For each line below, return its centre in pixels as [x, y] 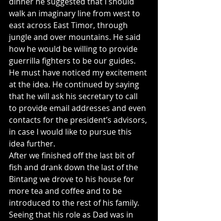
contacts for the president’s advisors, [79, 120]
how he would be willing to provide [74, 49]
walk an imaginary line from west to [75, 13]
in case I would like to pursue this [71, 132]
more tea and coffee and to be [66, 191]
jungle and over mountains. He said [76, 37]
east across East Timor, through [69, 25]
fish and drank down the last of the [74, 167]
